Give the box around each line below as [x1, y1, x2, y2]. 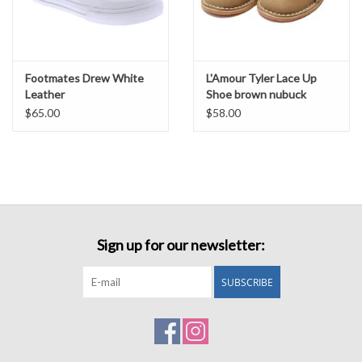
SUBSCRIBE [221, 276, 273, 290]
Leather [25, 87, 65, 102]
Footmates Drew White [25, 71, 144, 86]
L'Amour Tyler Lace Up [206, 71, 317, 86]
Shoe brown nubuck [206, 87, 306, 102]
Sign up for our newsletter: [97, 236, 265, 255]
